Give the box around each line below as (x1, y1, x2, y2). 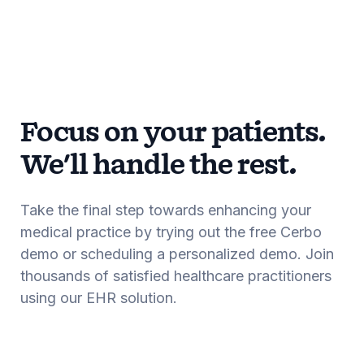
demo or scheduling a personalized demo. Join (20, 245, 334, 262)
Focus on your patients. (20, 114, 326, 153)
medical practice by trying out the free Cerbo (20, 223, 322, 240)
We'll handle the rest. (20, 146, 297, 185)
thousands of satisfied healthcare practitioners (20, 266, 331, 284)
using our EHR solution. (20, 288, 177, 306)
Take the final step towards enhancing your (20, 201, 311, 219)
